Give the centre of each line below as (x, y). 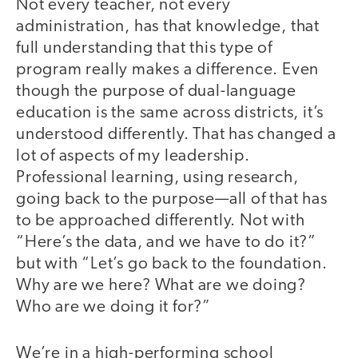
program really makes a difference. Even (168, 70)
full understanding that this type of (144, 48)
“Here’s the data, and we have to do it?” (166, 242)
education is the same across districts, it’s (170, 113)
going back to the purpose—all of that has (172, 199)
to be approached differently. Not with (161, 221)
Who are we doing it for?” (114, 307)
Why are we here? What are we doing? (161, 285)
